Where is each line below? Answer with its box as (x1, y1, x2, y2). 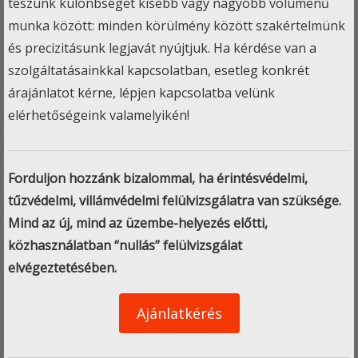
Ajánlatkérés (136, 304, 222, 323)
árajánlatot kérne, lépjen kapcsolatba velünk (8, 84, 275, 101)
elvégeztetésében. (8, 259, 117, 276)
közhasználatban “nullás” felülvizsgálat (8, 237, 242, 254)
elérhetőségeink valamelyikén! (8, 106, 189, 124)
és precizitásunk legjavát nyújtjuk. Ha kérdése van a (8, 39, 316, 57)
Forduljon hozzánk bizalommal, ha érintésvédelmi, (8, 169, 308, 187)
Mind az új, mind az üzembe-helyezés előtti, (8, 214, 268, 232)
